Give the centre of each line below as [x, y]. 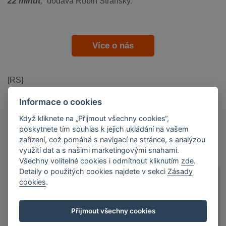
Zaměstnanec [72, 216]
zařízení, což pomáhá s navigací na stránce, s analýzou [112, 139]
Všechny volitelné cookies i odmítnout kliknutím [100, 160]
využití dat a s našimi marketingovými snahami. [99, 150]
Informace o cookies [61, 102]
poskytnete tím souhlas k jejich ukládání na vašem [104, 129]
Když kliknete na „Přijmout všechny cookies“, [94, 118]
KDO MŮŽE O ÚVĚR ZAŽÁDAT [104, 188]
